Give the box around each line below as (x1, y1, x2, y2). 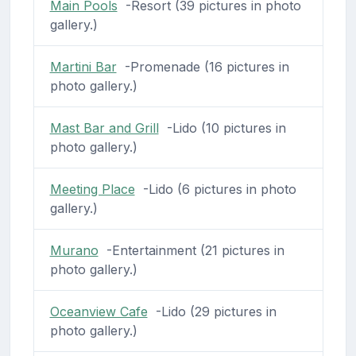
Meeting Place (49, 180, 135, 197)
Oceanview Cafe (49, 303, 148, 319)
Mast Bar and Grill (49, 119, 159, 136)
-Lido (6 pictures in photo (134, 180, 296, 197)
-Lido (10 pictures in (158, 119, 286, 136)
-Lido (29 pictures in (147, 303, 277, 319)
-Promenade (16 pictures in (116, 58, 289, 75)
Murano (49, 242, 99, 258)
